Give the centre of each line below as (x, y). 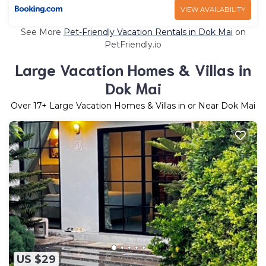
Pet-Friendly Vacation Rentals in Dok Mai (148, 32)
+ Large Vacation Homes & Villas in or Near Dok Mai (148, 105)
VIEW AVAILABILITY (213, 9)
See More (42, 32)
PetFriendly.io (133, 44)
